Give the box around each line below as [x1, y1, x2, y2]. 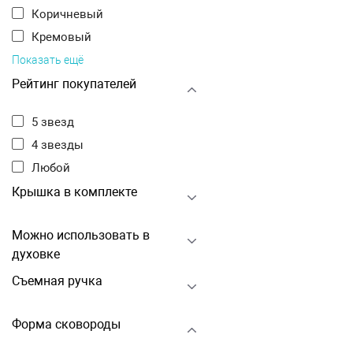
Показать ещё [12, 54, 84, 66]
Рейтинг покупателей [12, 76, 136, 91]
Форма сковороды [12, 317, 121, 332]
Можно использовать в [12, 228, 150, 243]
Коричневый [39, 7, 103, 21]
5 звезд [38, 115, 74, 129]
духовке [12, 247, 60, 262]
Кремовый [39, 30, 91, 44]
